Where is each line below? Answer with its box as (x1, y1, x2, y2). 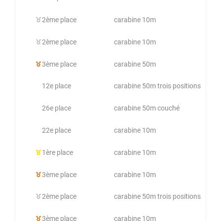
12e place (42, 82, 71, 90)
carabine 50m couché (114, 104, 180, 112)
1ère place (42, 148, 73, 156)
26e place (42, 104, 71, 112)
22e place (42, 126, 71, 134)
